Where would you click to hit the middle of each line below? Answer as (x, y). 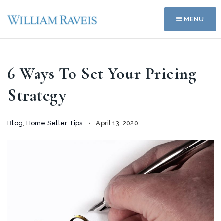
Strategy (37, 95)
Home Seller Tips (54, 123)
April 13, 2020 (116, 123)
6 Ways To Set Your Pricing (102, 74)
